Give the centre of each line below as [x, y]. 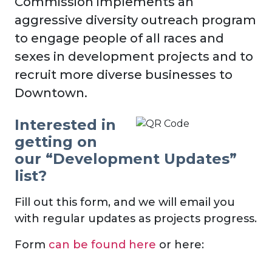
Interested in [65, 125]
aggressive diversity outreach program [135, 20]
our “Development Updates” [126, 159]
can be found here [102, 245]
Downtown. [51, 93]
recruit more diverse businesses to [124, 75]
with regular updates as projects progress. [136, 219]
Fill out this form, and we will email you [125, 202]
